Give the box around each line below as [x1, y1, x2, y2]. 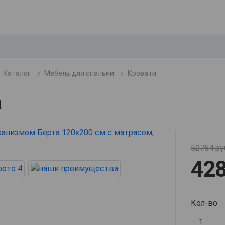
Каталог [3, 69, 31, 77]
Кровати [128, 69, 156, 77]
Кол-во [191, 198, 217, 208]
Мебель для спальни [44, 69, 114, 77]
